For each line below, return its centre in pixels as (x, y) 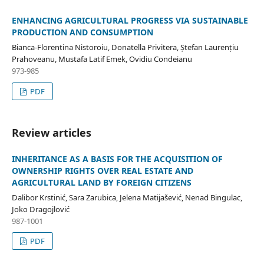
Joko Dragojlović (40, 209)
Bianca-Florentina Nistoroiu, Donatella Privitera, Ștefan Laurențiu (125, 47)
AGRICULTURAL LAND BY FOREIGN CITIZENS (101, 182)
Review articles (51, 132)
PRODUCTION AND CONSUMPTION (82, 32)
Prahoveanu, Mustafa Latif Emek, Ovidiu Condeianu (102, 59)
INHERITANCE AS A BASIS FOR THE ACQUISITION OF (117, 159)
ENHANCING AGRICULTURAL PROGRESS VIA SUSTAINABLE (130, 20)
